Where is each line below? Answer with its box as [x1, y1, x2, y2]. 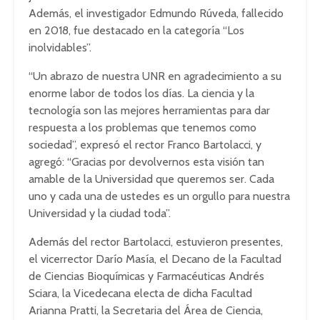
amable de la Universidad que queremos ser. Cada [29, 172, 274, 186]
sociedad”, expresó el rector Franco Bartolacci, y [29, 138, 261, 151]
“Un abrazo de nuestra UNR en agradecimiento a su [29, 69, 281, 83]
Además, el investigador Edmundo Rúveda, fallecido [29, 6, 284, 20]
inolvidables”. [29, 41, 91, 54]
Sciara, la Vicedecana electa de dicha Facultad [29, 286, 252, 300]
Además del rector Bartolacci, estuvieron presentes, [29, 235, 283, 249]
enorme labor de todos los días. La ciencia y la [29, 86, 254, 100]
